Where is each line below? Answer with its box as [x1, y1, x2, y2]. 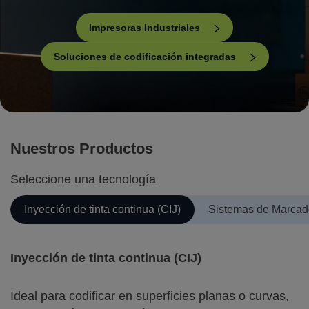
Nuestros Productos [10, 140, 153, 157]
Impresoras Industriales [89, 22, 200, 33]
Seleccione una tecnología [10, 172, 156, 186]
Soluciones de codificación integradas [53, 51, 236, 62]
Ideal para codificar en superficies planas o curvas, [10, 289, 289, 303]
